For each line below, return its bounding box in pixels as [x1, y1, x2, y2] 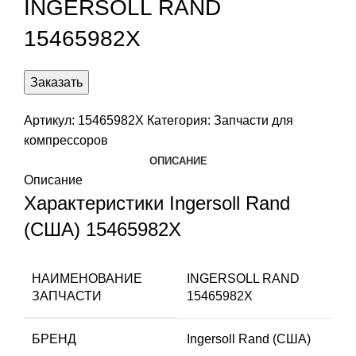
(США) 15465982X [24, 218, 181, 240]
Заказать [30, 75, 83, 89]
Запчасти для [214, 113, 293, 127]
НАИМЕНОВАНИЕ [32, 271, 142, 285]
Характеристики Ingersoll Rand [24, 192, 290, 214]
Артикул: [24, 113, 78, 127]
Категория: [147, 113, 211, 127]
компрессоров [24, 133, 108, 147]
